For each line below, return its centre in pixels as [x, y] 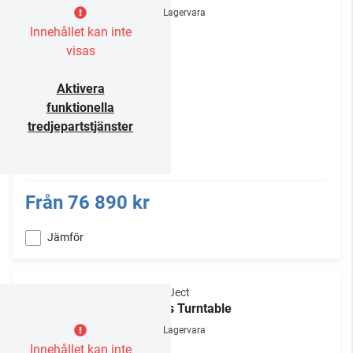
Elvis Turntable [190, 308]
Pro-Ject [169, 292]
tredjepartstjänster [80, 126]
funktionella [80, 108]
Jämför [65, 237]
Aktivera [80, 89]
